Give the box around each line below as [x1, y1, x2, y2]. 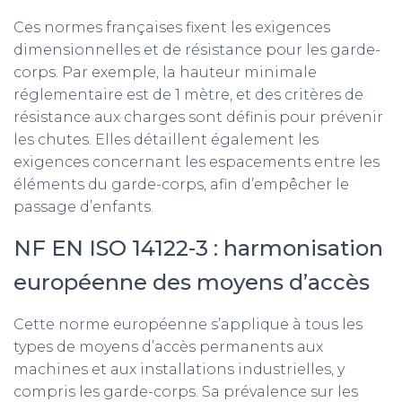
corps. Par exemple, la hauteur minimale [13, 64, 317, 81]
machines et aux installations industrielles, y [13, 361, 345, 378]
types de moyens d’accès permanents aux [13, 338, 323, 355]
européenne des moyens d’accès [13, 269, 370, 295]
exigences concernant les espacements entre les [13, 153, 380, 170]
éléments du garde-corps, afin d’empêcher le [13, 176, 349, 193]
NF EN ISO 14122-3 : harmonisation [13, 235, 383, 261]
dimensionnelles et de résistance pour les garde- [13, 41, 380, 58]
